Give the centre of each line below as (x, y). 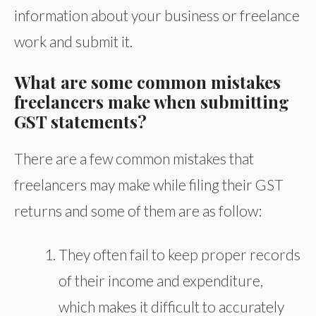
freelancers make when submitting (152, 102)
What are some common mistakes (147, 82)
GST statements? (80, 122)
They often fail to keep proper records (180, 255)
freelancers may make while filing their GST (149, 185)
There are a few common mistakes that (134, 159)
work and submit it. (73, 41)
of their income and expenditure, (161, 281)
